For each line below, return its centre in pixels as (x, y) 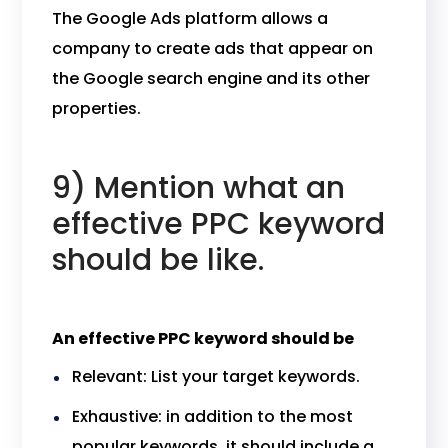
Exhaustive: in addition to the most (213, 416)
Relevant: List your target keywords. (216, 376)
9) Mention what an (199, 188)
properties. (97, 108)
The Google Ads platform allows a (190, 18)
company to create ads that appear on (213, 48)
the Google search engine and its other (211, 78)
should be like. (158, 260)
